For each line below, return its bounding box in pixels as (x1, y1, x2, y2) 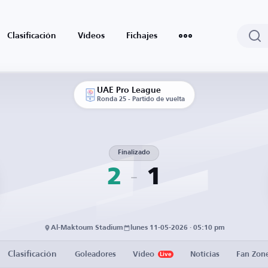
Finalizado (118, 150, 150, 156)
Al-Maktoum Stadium (50, 224, 123, 232)
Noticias (190, 250, 220, 258)
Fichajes (126, 32, 157, 40)
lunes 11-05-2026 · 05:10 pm (130, 224, 225, 232)
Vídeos (78, 32, 105, 40)
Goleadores (75, 250, 116, 258)
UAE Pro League (96, 86, 161, 95)
